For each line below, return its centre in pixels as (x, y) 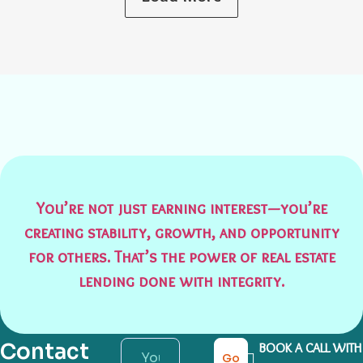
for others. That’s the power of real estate (181, 257)
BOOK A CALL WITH (310, 348)
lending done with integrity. (181, 281)
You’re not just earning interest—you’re (181, 208)
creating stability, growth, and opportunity (181, 233)
